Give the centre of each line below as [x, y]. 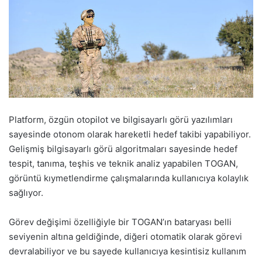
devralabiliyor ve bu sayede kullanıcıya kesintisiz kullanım [127, 251]
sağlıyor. [26, 193]
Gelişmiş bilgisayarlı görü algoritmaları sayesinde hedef [123, 149]
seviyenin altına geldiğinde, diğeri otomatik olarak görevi [125, 237]
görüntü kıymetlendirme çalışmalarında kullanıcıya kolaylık [129, 178]
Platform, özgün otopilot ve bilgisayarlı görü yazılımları [121, 120]
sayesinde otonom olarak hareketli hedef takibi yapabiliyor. [130, 135]
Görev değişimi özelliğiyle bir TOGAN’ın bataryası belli [120, 222]
